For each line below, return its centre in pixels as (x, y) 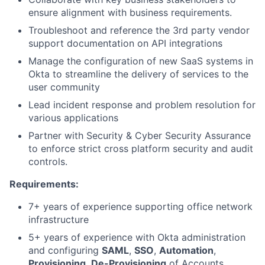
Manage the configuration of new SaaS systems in (141, 61)
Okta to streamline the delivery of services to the (138, 74)
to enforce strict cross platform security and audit (141, 148)
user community (64, 87)
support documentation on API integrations (125, 43)
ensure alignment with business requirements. (130, 12)
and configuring (65, 250)
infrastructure (59, 219)
